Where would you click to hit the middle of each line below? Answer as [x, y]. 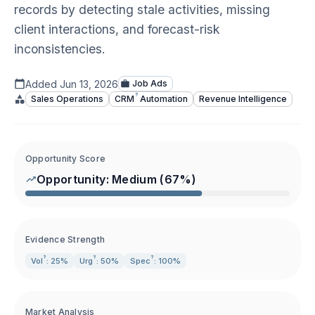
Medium [135, 179]
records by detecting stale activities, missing [142, 9]
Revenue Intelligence [243, 99]
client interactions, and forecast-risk [117, 29]
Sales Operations [67, 99]
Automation [163, 99]
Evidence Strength [65, 239]
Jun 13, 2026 [89, 84]
